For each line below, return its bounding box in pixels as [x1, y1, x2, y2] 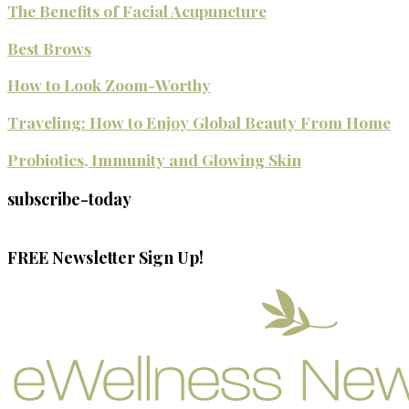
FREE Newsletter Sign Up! [7, 246, 204, 268]
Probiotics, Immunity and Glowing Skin [7, 148, 301, 170]
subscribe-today [7, 187, 131, 210]
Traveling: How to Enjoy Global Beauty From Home [7, 111, 391, 133]
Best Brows [7, 37, 91, 58]
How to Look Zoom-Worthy [7, 74, 211, 96]
